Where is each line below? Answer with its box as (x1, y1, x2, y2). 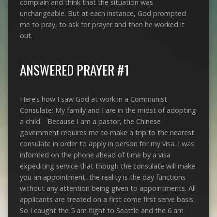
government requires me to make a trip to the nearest (19, 127, 194, 137)
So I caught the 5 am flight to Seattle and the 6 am (19, 205, 184, 215)
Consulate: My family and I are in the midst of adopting (19, 105, 196, 115)
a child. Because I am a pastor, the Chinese (19, 116, 161, 126)
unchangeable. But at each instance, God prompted (19, 8, 186, 18)
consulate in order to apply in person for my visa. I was (19, 139, 194, 148)
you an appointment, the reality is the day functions (19, 172, 186, 182)
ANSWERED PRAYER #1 (19, 59, 129, 79)
